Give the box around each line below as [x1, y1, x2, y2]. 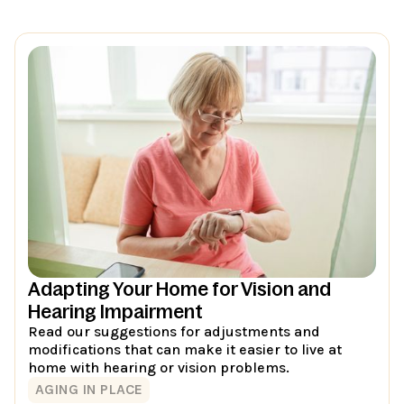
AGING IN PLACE [35, 381, 143, 399]
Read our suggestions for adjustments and [28, 322, 321, 340]
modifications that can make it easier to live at [28, 340, 343, 358]
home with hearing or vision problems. [28, 358, 290, 376]
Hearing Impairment [28, 300, 204, 322]
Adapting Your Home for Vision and [28, 278, 332, 299]
